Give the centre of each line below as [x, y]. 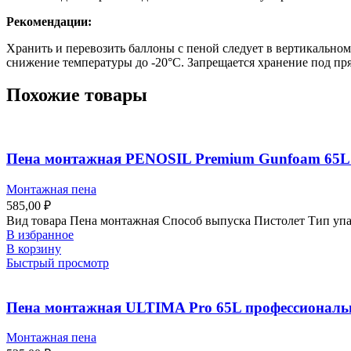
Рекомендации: [49, 21]
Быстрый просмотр [58, 262]
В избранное [40, 234]
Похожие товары [77, 95]
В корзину [34, 248]
